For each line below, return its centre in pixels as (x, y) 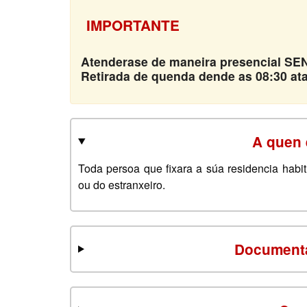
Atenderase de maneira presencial (183, 61)
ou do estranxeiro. (122, 185)
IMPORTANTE (133, 25)
